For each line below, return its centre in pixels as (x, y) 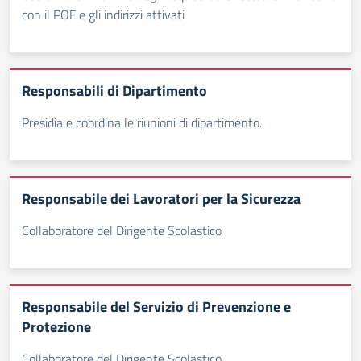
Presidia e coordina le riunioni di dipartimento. (142, 122)
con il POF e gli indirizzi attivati (103, 15)
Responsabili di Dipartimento (114, 91)
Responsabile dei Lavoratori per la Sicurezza (161, 199)
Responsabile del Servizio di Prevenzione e (156, 307)
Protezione (56, 327)
